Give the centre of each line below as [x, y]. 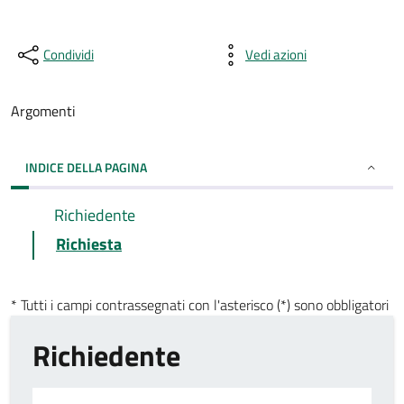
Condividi [69, 55]
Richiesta [89, 244]
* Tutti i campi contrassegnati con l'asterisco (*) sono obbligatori [200, 305]
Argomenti [43, 111]
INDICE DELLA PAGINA [86, 167]
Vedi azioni [276, 55]
